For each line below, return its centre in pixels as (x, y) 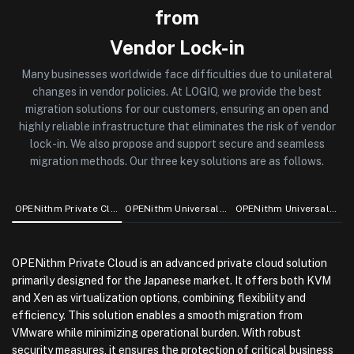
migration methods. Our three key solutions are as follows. (177, 162)
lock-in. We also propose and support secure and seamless (177, 144)
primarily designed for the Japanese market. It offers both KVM (171, 281)
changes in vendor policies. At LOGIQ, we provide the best (177, 92)
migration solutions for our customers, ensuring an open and (177, 109)
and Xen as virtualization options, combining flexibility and (159, 298)
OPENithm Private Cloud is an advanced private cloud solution (169, 264)
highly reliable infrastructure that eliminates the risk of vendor (177, 127)
